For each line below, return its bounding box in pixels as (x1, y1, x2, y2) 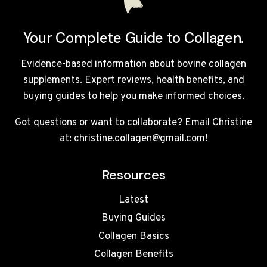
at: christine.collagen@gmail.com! (60, 132, 207, 146)
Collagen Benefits (94, 248, 173, 262)
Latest (119, 194, 148, 207)
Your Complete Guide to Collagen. (23, 29, 244, 48)
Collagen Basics (98, 229, 169, 243)
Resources (101, 166, 166, 184)
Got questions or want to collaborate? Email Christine (15, 116, 252, 130)
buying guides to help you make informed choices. (23, 90, 244, 104)
